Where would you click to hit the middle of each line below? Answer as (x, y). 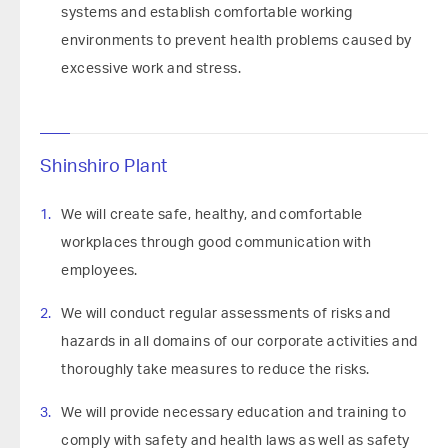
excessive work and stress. (151, 69)
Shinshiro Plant (104, 167)
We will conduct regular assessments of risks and (226, 314)
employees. (99, 271)
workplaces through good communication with (216, 243)
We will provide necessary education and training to (234, 413)
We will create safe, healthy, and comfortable (212, 215)
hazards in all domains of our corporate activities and (239, 342)
